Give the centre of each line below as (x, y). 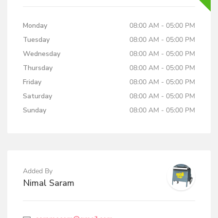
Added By (38, 171)
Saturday (37, 96)
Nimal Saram (49, 183)
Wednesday (42, 54)
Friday (32, 82)
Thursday (38, 68)
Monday (35, 26)
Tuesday (36, 40)
